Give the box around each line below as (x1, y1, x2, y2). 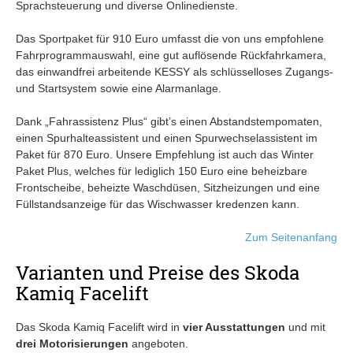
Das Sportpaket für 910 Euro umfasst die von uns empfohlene (16, 32, 324, 46)
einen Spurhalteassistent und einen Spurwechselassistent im (16, 132, 318, 145)
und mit (285, 321, 325, 334)
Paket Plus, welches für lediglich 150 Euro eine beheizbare (16, 165, 307, 178)
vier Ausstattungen (183, 321, 285, 334)
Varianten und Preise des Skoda (16, 260, 299, 286)
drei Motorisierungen (16, 337, 128, 351)
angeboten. (128, 337, 188, 351)
